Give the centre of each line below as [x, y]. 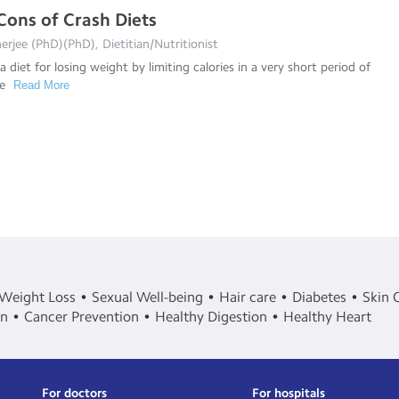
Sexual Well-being [147, 297]
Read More [42, 85]
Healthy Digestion [211, 316]
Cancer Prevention [81, 316]
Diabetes [319, 297]
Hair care [248, 297]
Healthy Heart [327, 316]
